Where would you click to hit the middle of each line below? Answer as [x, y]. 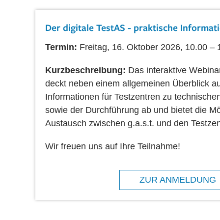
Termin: [62, 47]
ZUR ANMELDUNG [178, 179]
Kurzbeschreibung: [87, 70]
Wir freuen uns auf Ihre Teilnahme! [113, 146]
